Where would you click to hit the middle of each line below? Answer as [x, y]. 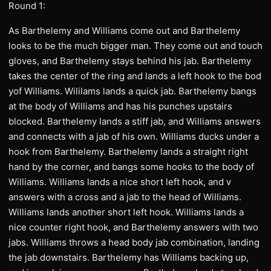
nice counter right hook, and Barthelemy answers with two [133, 227]
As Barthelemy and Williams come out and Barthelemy [124, 31]
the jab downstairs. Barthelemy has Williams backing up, [129, 257]
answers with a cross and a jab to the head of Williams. [125, 197]
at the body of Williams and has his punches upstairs [120, 106]
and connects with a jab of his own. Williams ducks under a [134, 136]
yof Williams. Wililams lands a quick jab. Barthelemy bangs [132, 91]
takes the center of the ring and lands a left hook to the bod [135, 76]
